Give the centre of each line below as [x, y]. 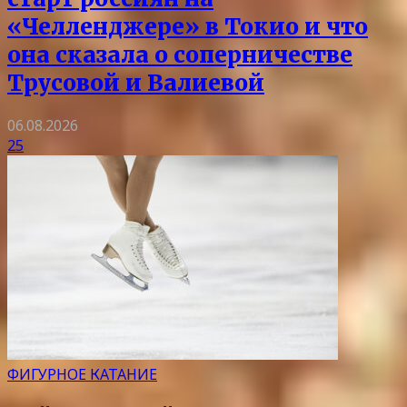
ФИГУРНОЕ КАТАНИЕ [82, 375]
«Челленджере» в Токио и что [188, 27]
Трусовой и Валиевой [136, 84]
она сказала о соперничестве [180, 55]
